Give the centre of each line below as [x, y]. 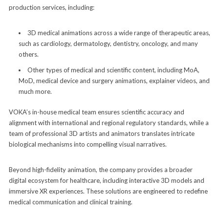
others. [28, 54]
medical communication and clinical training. [72, 202]
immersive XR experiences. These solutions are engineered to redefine [108, 191]
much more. [35, 91]
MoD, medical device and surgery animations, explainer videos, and [114, 80]
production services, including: [52, 7]
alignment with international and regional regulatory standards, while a [109, 122]
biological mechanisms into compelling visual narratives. [88, 144]
